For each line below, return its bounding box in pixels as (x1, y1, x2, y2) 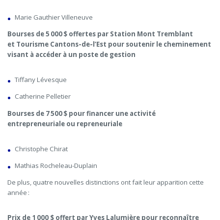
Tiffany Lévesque (15, 75, 67, 84)
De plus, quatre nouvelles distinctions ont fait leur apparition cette (7, 178, 204, 187)
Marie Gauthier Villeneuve (15, 12, 93, 22)
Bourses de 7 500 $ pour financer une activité (7, 109, 156, 118)
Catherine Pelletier (15, 92, 71, 101)
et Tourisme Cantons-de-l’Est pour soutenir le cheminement (7, 40, 211, 49)
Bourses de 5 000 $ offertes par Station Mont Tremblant (7, 29, 193, 39)
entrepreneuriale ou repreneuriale (7, 119, 124, 128)
